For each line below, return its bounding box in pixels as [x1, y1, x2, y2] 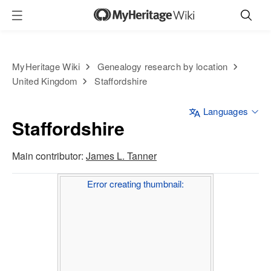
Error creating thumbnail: [87, 177, 184, 190]
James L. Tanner [86, 149, 157, 163]
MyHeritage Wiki [12, 60, 80, 73]
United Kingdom [12, 74, 78, 87]
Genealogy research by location [97, 60, 228, 73]
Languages [203, 105, 249, 117]
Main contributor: [12, 149, 86, 163]
